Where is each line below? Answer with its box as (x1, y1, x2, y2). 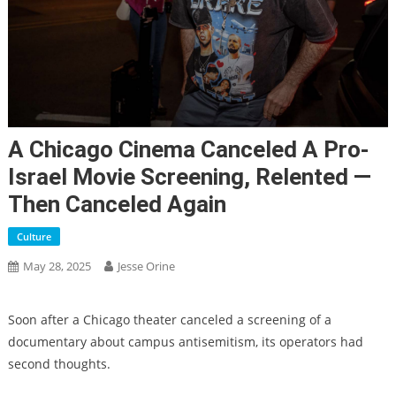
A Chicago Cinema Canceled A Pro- (7, 135, 369, 163)
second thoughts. (7, 354, 110, 372)
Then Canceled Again (7, 190, 226, 217)
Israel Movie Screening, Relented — (7, 163, 371, 190)
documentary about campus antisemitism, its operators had (7, 332, 363, 350)
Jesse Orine (117, 257, 175, 274)
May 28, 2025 (22, 257, 91, 274)
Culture (16, 229, 51, 243)
